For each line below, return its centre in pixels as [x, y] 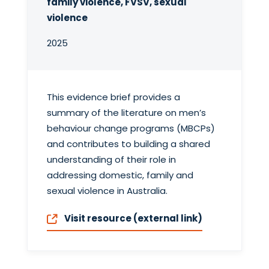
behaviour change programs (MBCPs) [131, 128]
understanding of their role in [112, 159]
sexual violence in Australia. [107, 190]
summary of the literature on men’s [127, 112]
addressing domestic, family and [120, 175]
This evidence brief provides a [114, 97]
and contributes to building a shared [129, 144]
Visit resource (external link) [132, 218]
